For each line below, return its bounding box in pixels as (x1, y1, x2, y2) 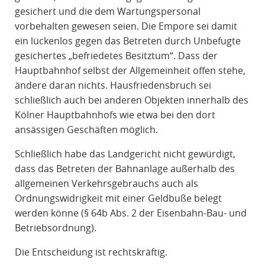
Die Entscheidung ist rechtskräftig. (14, 245, 167, 259)
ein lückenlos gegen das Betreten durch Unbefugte (14, 34, 241, 48)
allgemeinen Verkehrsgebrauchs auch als (14, 177, 198, 190)
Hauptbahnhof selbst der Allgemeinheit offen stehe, (14, 64, 245, 77)
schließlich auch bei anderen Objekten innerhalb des (14, 93, 248, 107)
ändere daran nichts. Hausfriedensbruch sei (14, 79, 211, 92)
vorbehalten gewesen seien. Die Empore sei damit (14, 20, 237, 33)
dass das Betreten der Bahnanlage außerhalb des (14, 162, 235, 176)
